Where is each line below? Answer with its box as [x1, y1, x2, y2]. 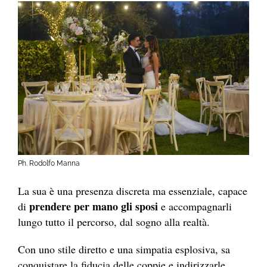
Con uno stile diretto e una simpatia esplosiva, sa [18, 241, 230, 256]
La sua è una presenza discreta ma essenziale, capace [18, 183, 247, 198]
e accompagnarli [158, 198, 232, 213]
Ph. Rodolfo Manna [18, 159, 80, 167]
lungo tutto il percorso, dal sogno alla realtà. [18, 214, 210, 229]
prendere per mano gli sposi [29, 198, 158, 214]
